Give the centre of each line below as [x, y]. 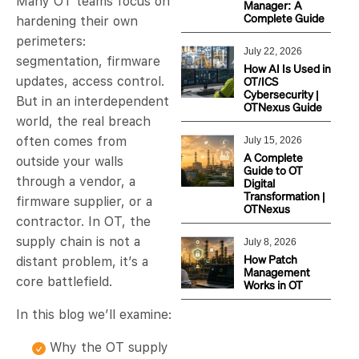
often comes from [71, 142]
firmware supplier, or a [84, 202]
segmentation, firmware [88, 62]
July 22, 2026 [272, 51]
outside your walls [70, 162]
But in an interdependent [93, 102]
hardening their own [77, 22]
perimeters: [51, 42]
